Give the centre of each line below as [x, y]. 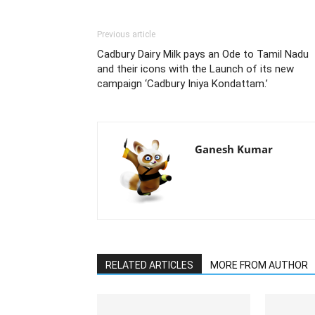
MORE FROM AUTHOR [259, 265]
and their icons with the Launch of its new [195, 69]
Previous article [126, 34]
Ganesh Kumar [234, 149]
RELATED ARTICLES [149, 265]
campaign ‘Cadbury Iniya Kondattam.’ [182, 84]
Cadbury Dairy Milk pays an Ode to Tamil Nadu [203, 54]
